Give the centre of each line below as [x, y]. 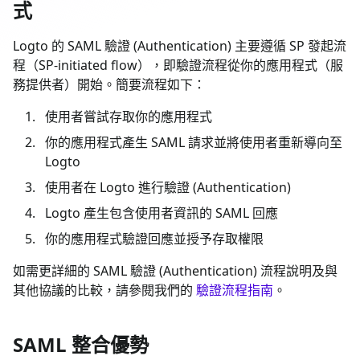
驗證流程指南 [235, 290]
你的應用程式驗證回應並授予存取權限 [154, 238]
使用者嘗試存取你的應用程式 [129, 116]
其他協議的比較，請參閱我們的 [104, 290]
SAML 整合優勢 [81, 344]
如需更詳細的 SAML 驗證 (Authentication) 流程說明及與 [175, 270]
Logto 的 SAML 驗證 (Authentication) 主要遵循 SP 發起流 [180, 45]
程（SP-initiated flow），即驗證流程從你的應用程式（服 [178, 65]
